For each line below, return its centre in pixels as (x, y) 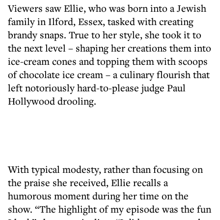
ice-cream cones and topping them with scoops (108, 61)
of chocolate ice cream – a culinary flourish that (109, 74)
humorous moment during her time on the (98, 196)
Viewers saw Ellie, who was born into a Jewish (107, 8)
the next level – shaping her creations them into (110, 48)
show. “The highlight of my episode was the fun (110, 209)
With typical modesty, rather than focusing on (105, 169)
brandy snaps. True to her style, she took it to (105, 35)
